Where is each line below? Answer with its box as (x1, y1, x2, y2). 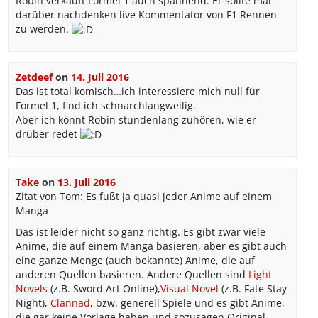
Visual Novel (160, 282, 219, 296)
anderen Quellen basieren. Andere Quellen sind (15, 268, 248, 282)
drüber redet (15, 127, 80, 141)
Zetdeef (15, 70, 53, 84)
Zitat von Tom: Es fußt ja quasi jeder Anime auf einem (15, 190, 272, 204)
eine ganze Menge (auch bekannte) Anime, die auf (15, 253, 255, 268)
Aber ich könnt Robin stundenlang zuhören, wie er (15, 113, 256, 127)
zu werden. (15, 21, 72, 35)
